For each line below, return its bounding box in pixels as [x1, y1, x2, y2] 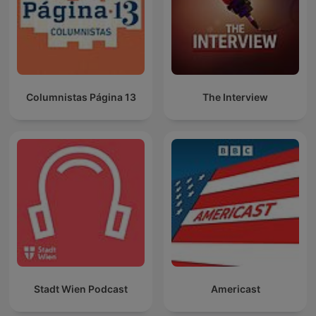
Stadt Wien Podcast [34, 283, 128, 296]
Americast [210, 283, 260, 296]
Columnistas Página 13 [25, 91, 136, 104]
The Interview [202, 91, 268, 104]
